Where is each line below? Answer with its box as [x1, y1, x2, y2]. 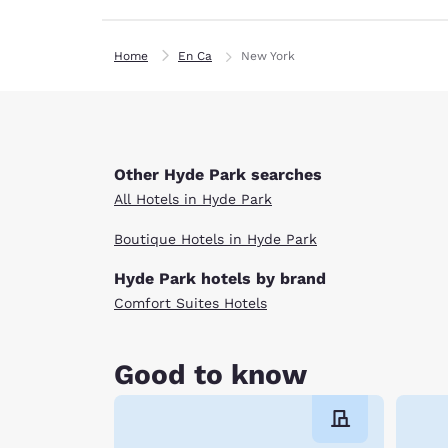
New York [241, 48, 295, 63]
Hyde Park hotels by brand [114, 268, 326, 288]
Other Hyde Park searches [114, 164, 322, 184]
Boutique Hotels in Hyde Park [114, 230, 317, 247]
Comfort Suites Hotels [114, 294, 267, 311]
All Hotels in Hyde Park [114, 190, 272, 207]
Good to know [114, 357, 307, 391]
